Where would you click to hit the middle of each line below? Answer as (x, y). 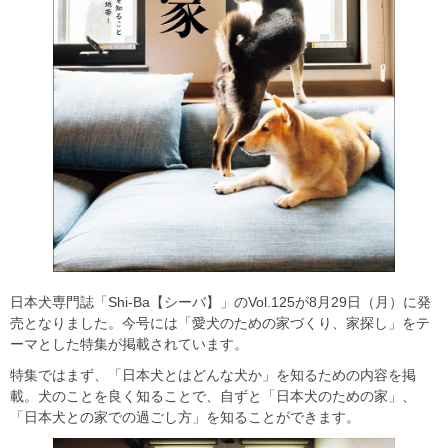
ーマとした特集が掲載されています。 (129, 343)
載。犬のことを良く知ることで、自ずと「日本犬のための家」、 (213, 395)
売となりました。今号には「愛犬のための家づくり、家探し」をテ (220, 322)
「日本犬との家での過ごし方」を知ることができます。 (185, 416)
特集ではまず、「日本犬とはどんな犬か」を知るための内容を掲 (213, 374)
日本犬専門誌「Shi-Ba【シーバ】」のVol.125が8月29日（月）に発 (220, 301)
